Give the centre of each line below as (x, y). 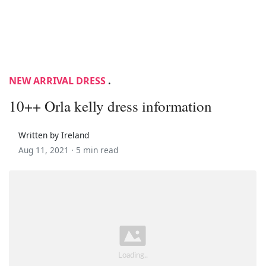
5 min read (97, 150)
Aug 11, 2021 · (47, 150)
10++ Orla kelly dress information (110, 106)
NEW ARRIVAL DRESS (57, 80)
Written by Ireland (54, 135)
